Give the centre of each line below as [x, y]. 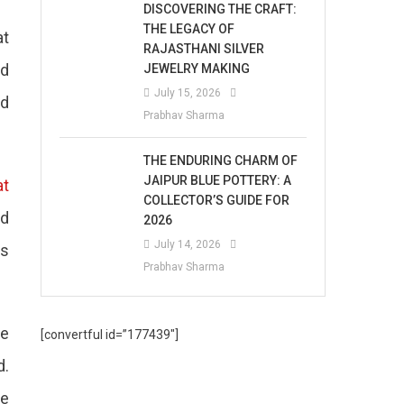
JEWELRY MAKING [197, 69]
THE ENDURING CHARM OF [221, 161]
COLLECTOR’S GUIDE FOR [217, 200]
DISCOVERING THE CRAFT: [220, 9]
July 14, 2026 [188, 244]
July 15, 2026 [188, 93]
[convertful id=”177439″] [110, 335]
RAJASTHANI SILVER [204, 49]
